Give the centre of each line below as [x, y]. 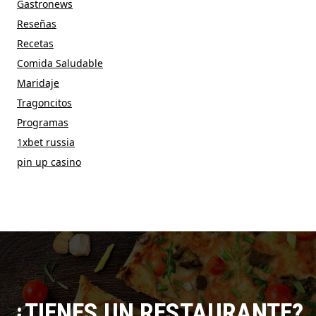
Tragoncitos [44, 103]
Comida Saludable [60, 63]
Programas [43, 123]
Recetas [35, 44]
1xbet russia [46, 142]
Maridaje [38, 83]
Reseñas [37, 24]
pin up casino [49, 162]
